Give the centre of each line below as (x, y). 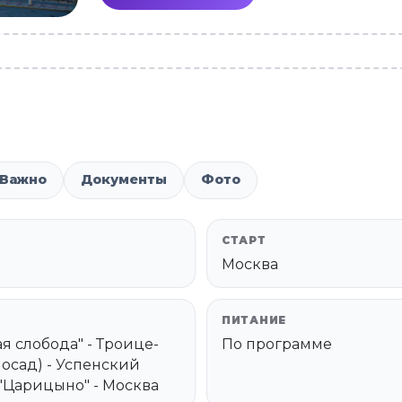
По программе (277, 344)
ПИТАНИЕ (254, 320)
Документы (124, 180)
